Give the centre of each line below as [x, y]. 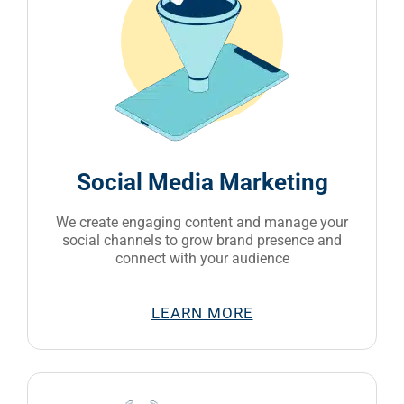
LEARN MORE [202, 312]
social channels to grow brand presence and [202, 240]
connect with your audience [202, 258]
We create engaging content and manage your [202, 222]
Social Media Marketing [202, 182]
